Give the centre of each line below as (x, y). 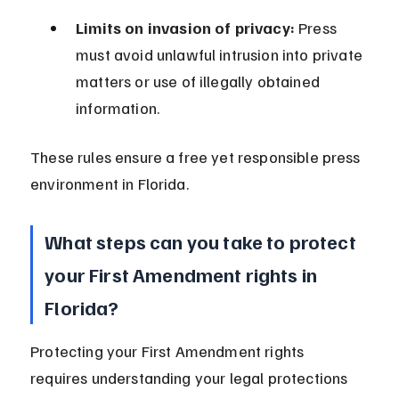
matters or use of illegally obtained (200, 81)
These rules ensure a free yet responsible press (197, 157)
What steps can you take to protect (202, 242)
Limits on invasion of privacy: (185, 28)
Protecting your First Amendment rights (169, 351)
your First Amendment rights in (183, 275)
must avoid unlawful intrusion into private (221, 55)
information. (118, 108)
